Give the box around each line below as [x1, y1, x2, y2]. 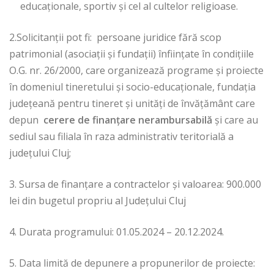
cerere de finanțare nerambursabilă [43, 113, 215, 127]
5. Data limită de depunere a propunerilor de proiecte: [9, 256, 255, 270]
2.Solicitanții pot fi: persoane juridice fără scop [9, 31, 221, 45]
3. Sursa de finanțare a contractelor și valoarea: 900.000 [9, 177, 261, 191]
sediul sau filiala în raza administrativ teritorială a [9, 130, 234, 144]
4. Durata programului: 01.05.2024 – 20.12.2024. [9, 225, 224, 239]
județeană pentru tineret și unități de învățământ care [9, 97, 255, 111]
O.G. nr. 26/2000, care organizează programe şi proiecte [9, 64, 264, 78]
